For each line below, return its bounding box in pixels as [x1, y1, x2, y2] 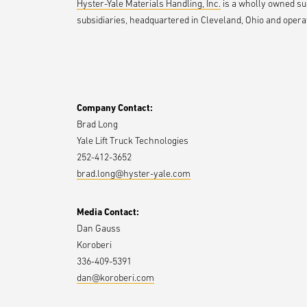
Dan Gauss [77, 223, 121, 234]
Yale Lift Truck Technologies [77, 135, 188, 146]
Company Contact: [77, 102, 153, 113]
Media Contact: [77, 206, 139, 217]
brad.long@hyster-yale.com [77, 168, 191, 179]
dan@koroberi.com [77, 272, 154, 283]
